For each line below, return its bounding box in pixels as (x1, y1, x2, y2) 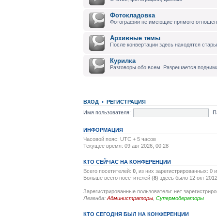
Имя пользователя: (83, 109, 131, 115)
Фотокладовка (110, 12, 155, 19)
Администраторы (107, 195, 153, 201)
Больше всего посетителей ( (83, 175, 154, 181)
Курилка (110, 57, 136, 64)
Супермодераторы (156, 195, 204, 201)
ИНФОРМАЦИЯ (83, 127, 123, 133)
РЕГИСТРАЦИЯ (107, 99, 146, 105)
